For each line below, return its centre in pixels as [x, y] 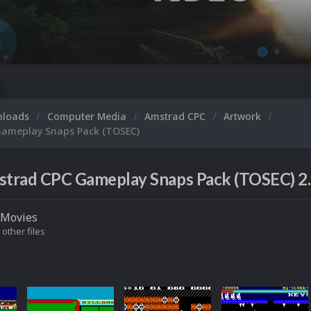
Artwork [244, 116]
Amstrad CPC [176, 116]
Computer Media [88, 116]
